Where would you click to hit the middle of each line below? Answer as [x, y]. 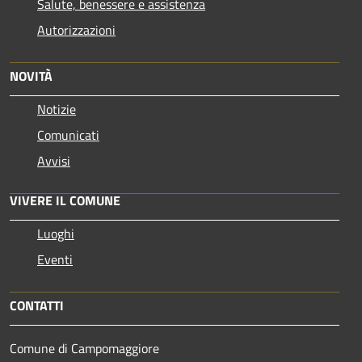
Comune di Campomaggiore [84, 348]
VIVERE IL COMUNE [65, 200]
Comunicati [68, 135]
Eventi [55, 259]
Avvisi [54, 160]
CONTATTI [37, 305]
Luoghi [56, 233]
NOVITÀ [31, 76]
